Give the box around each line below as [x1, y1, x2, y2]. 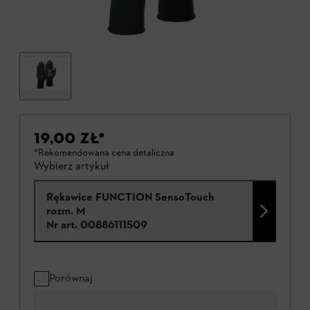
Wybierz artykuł [34, 159, 109, 173]
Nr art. [46, 218, 77, 232]
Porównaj [49, 271, 93, 285]
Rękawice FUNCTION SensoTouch [46, 190, 215, 204]
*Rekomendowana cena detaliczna [34, 147, 174, 159]
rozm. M [46, 204, 85, 218]
